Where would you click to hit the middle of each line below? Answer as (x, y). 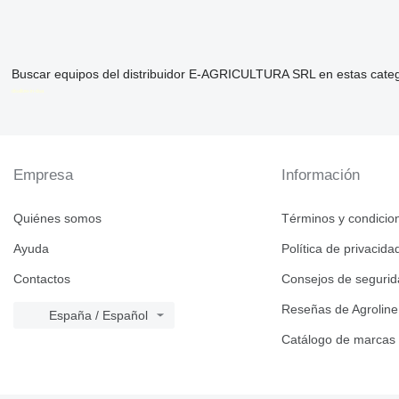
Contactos (42, 279)
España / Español (98, 316)
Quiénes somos (57, 219)
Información (321, 175)
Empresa (43, 175)
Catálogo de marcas (339, 340)
